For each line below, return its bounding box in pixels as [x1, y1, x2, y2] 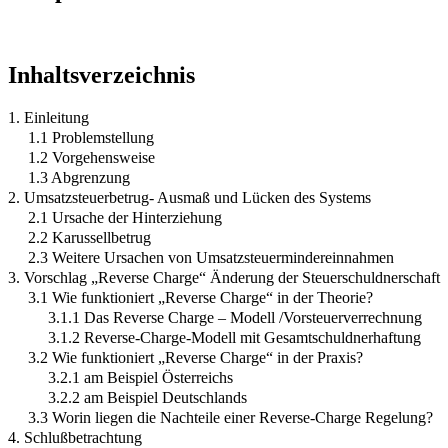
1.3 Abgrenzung [28, 168, 130, 186]
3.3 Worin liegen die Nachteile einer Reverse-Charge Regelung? [28, 408, 433, 426]
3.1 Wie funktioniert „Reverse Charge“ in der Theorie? [28, 288, 373, 306]
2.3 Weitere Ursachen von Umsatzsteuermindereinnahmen [28, 248, 394, 266]
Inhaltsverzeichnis [8, 61, 195, 88]
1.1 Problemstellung [28, 128, 154, 146]
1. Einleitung [8, 108, 89, 126]
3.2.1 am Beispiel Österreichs [48, 368, 233, 386]
